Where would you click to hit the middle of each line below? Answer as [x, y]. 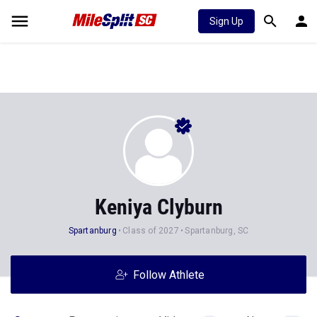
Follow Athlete [168, 275]
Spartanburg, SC [217, 231]
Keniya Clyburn [158, 207]
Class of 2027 [151, 231]
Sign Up [226, 21]
